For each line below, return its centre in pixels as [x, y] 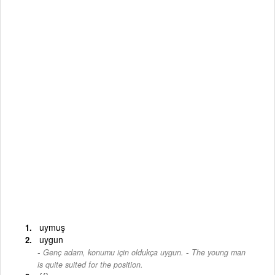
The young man [219, 252]
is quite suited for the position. [90, 264]
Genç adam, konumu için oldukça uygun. [113, 252]
